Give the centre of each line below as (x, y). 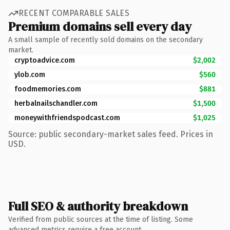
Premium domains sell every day (100, 26)
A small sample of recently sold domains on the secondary (106, 40)
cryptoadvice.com (45, 60)
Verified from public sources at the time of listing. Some (101, 219)
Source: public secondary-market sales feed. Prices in (111, 134)
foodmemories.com (48, 89)
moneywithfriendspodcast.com (67, 118)
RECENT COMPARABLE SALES (74, 13)
